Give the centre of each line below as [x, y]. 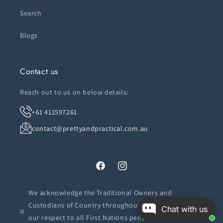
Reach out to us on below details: [74, 92]
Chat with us [184, 209]
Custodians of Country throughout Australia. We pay [113, 205]
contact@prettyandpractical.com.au [90, 128]
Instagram [133, 171]
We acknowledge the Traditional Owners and [100, 192]
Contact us [39, 71]
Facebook [110, 171]
